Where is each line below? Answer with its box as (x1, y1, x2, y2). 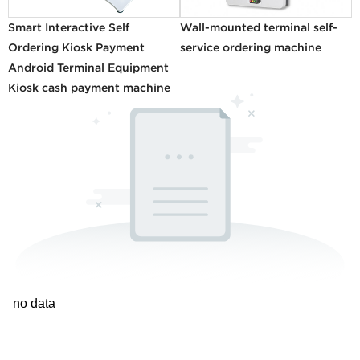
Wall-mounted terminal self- (180, 20, 337, 34)
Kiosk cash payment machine (8, 80, 171, 94)
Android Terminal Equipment (8, 60, 170, 74)
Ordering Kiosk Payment (8, 40, 145, 54)
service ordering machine (180, 40, 321, 54)
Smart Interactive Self (8, 20, 130, 34)
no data (13, 297, 55, 311)
